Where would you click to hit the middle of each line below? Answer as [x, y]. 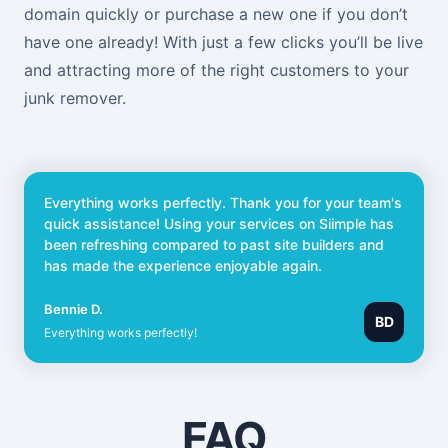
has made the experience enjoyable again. [183, 266]
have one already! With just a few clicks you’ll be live [223, 42]
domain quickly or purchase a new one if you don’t [216, 14]
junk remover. [75, 98]
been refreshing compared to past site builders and [214, 245]
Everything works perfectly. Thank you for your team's [223, 203]
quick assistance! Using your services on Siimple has [219, 224]
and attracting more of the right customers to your [216, 70]
